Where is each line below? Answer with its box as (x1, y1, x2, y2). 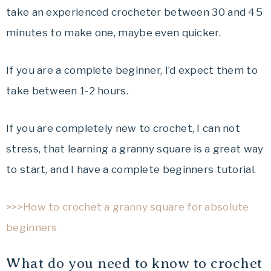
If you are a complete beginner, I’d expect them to (6, 64, 258, 76)
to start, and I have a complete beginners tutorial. (6, 163, 256, 175)
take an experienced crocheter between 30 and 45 (6, 5, 263, 18)
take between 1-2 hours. (6, 84, 128, 97)
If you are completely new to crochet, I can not (6, 122, 241, 134)
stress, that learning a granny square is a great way (6, 142, 264, 155)
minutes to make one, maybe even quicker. (6, 26, 221, 39)
